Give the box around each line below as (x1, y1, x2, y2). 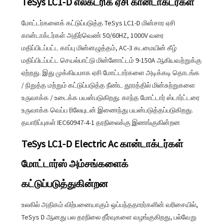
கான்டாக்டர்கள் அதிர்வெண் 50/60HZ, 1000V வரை (21, 30, 164, 40)
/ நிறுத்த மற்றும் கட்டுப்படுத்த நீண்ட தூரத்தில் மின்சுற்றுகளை (21, 80, 195, 90)
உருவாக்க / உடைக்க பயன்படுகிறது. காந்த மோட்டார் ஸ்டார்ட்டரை (21, 93, 200, 102)
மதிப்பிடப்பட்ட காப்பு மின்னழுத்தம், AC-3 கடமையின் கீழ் (21, 43, 177, 52)
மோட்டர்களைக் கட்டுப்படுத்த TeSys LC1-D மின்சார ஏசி (21, 18, 175, 27)
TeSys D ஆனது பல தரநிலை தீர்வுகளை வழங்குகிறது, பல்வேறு (21, 212, 197, 222)
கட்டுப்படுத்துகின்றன (21, 177, 108, 190)
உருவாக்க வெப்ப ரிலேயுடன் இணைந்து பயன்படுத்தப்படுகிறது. (21, 105, 193, 114)
